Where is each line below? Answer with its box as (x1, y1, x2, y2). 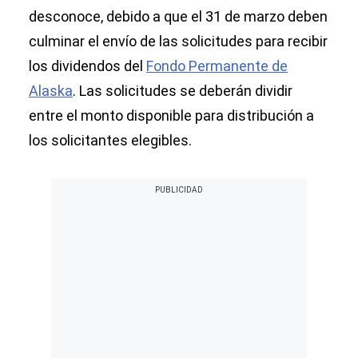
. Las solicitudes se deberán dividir (73, 82, 292, 100)
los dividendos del (29, 58, 146, 75)
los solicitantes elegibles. (29, 132, 192, 149)
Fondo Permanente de (146, 58, 288, 75)
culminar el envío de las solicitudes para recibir (29, 33, 328, 50)
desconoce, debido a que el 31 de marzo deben (29, 8, 328, 26)
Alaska (29, 82, 73, 100)
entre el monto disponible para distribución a (29, 107, 314, 125)
